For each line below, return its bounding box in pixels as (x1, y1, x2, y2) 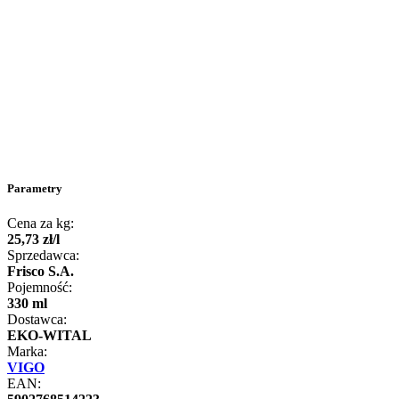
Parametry (7, 182, 62, 196)
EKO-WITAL (7, 328, 92, 344)
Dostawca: (7, 312, 67, 328)
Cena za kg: (7, 216, 74, 232)
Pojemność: (7, 280, 72, 296)
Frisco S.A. (7, 264, 74, 280)
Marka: (7, 344, 47, 360)
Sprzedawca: (7, 248, 79, 264)
